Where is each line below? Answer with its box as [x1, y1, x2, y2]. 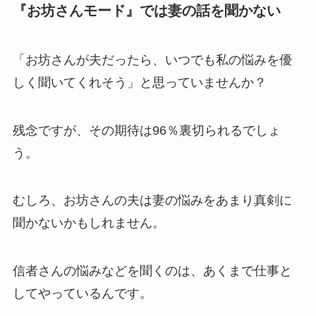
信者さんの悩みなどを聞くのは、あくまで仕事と [12, 264, 292, 279]
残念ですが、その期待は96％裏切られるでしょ [12, 123, 281, 138]
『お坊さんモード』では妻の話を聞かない [12, 3, 281, 19]
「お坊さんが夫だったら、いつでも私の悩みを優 [12, 52, 292, 67]
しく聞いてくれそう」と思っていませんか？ [12, 75, 267, 90]
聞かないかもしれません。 [12, 216, 165, 231]
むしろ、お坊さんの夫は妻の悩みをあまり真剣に [12, 193, 292, 208]
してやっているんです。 [12, 286, 152, 301]
